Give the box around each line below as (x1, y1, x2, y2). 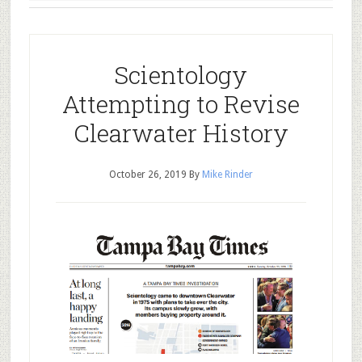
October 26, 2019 (108, 169, 187, 180)
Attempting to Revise (61, 88, 300, 120)
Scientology (114, 59, 248, 90)
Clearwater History (73, 117, 288, 149)
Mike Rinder (201, 169, 253, 180)
